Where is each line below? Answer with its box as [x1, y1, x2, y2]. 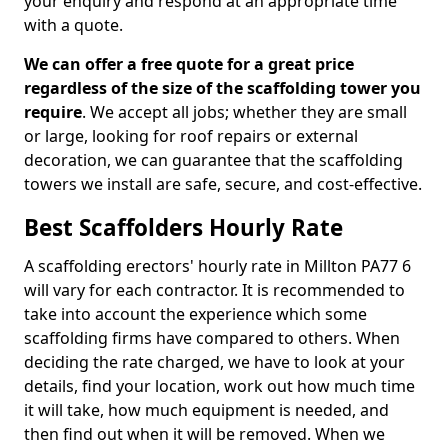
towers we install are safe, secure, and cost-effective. [24, 173, 422, 195]
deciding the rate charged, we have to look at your [24, 351, 405, 373]
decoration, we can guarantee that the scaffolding [24, 149, 403, 171]
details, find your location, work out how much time [24, 375, 415, 397]
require [24, 101, 82, 123]
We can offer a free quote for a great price [24, 53, 354, 75]
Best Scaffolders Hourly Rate [24, 212, 343, 243]
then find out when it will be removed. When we [24, 423, 385, 445]
